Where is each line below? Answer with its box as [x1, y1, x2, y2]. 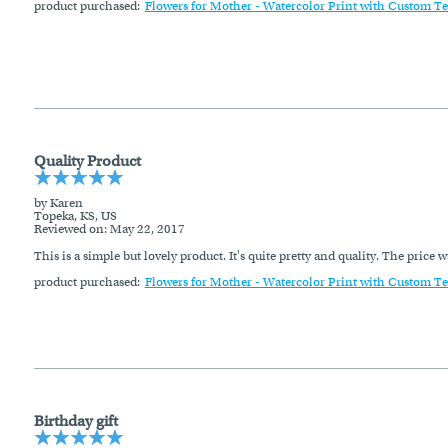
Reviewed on [33, 220, 104, 237]
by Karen [33, 194, 83, 211]
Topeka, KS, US [33, 207, 117, 224]
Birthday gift [33, 410, 118, 431]
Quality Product [33, 150, 141, 171]
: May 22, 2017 [103, 220, 185, 237]
